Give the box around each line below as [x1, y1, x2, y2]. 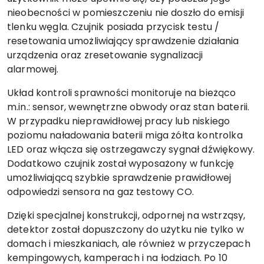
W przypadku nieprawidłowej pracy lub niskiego [7, 114, 230, 128]
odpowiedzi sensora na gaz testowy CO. [7, 185, 194, 199]
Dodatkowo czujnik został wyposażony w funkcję [7, 157, 235, 170]
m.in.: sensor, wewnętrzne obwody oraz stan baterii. [7, 100, 250, 114]
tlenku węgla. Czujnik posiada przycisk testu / [7, 20, 220, 34]
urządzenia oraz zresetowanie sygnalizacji [7, 48, 203, 62]
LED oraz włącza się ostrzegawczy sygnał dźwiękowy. [7, 143, 255, 156]
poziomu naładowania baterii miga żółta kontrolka [7, 128, 243, 142]
